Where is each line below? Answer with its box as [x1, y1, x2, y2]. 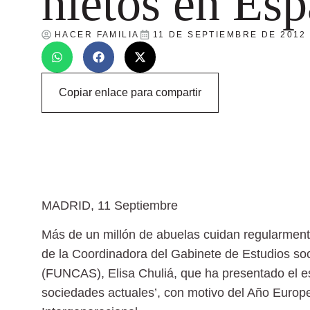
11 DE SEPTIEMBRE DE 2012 [152, 29, 307, 39]
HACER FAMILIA [55, 29, 140, 39]
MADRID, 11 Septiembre [42, 198, 178, 212]
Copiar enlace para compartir [59, 86, 201, 98]
